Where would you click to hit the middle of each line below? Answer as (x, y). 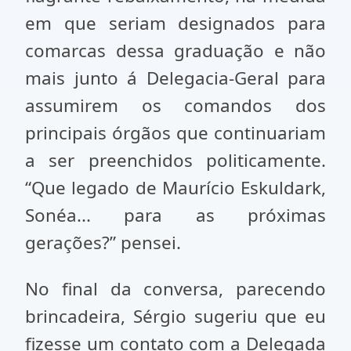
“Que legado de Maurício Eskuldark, (175, 188)
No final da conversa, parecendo (175, 289)
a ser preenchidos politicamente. (175, 160)
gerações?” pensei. (103, 242)
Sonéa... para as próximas (175, 215)
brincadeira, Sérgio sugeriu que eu (175, 316)
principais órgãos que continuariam (175, 133)
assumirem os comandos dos (175, 105)
